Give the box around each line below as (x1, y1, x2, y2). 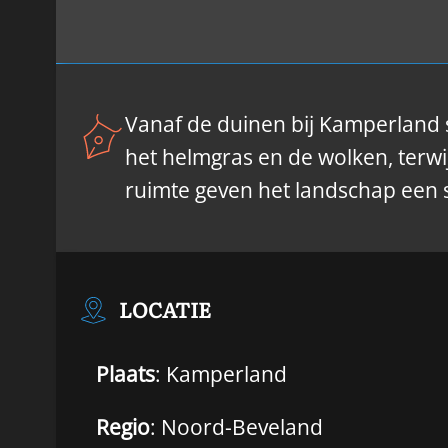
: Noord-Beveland (150, 413, 323, 442)
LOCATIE (119, 293, 212, 324)
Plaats (96, 359, 155, 388)
